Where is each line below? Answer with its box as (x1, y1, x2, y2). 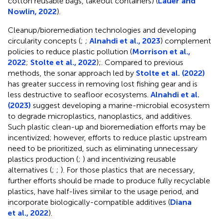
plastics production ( (8, 154, 78, 164)
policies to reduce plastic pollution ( (8, 46, 132, 56)
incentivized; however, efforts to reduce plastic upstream (8, 132, 207, 142)
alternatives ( (8, 165, 52, 175)
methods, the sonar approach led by (8, 68, 136, 78)
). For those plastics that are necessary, (61, 165, 195, 175)
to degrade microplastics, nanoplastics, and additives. (8, 111, 192, 121)
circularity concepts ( (8, 36, 81, 45)
